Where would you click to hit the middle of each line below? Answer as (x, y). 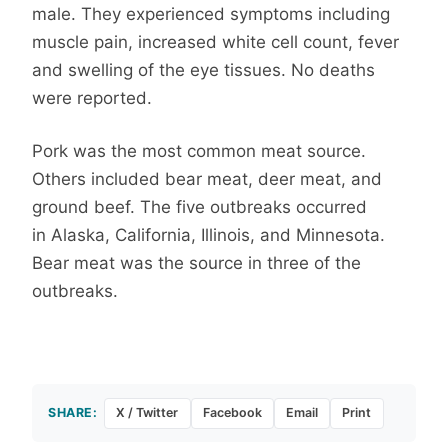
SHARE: (73, 413)
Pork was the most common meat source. (199, 151)
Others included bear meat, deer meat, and (207, 179)
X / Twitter (147, 413)
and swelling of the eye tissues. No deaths (203, 69)
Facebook (232, 413)
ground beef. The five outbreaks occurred (199, 207)
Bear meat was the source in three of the (196, 263)
